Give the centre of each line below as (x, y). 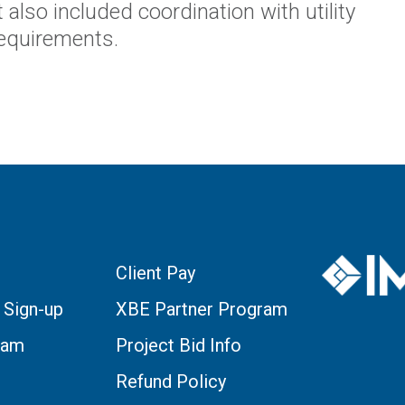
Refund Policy (171, 381)
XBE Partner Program (202, 309)
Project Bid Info (179, 345)
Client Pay (155, 273)
